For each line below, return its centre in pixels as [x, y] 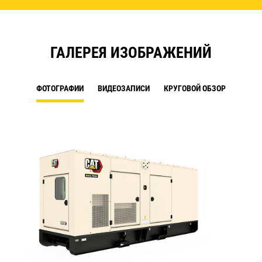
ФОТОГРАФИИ [60, 89]
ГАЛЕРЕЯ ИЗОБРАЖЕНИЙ [131, 53]
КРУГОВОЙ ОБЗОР [195, 89]
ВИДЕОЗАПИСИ [124, 89]
